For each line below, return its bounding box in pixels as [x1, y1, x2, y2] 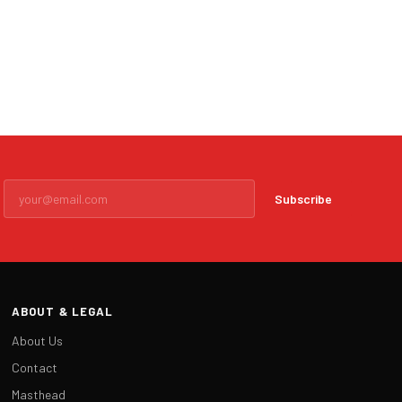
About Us [12, 333, 64, 348]
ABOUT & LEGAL [12, 304, 113, 319]
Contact [12, 360, 58, 375]
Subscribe [275, 191, 332, 206]
